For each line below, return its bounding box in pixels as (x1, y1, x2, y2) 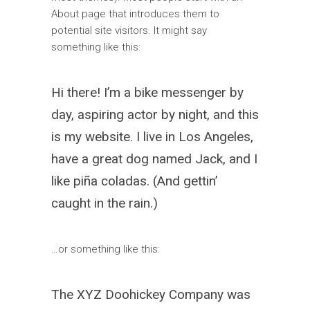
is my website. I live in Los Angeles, (51, 129, 253, 145)
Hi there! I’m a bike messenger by (51, 84, 244, 100)
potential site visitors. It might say (51, 24, 207, 37)
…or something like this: (51, 243, 160, 255)
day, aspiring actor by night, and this (51, 107, 259, 122)
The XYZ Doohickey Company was (51, 286, 250, 302)
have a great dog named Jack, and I (51, 151, 257, 167)
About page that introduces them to (51, 8, 219, 20)
